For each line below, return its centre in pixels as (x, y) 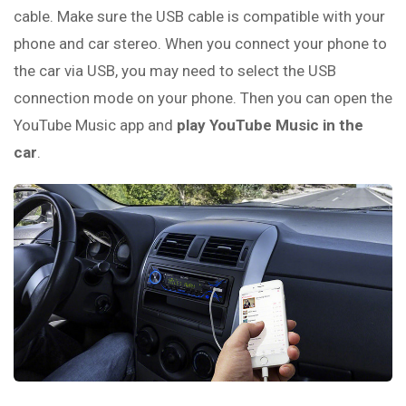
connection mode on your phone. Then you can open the (203, 97)
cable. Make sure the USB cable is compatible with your (199, 16)
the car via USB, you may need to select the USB (175, 70)
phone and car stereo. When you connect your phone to (200, 43)
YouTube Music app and (95, 125)
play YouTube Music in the (270, 125)
